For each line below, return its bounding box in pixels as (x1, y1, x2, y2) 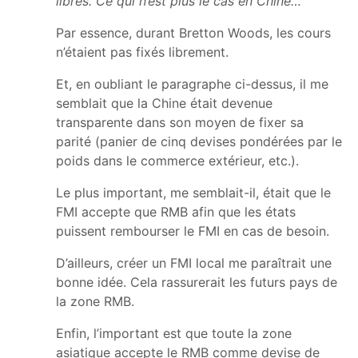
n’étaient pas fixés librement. (56, 43, 229, 60)
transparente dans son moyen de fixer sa (56, 113, 304, 130)
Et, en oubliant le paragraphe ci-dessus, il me (56, 75, 328, 92)
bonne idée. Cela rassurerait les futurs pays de (56, 273, 337, 290)
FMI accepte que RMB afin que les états (56, 203, 296, 220)
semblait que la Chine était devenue (56, 94, 272, 111)
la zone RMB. (56, 292, 134, 309)
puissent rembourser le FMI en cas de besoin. (56, 222, 329, 239)
